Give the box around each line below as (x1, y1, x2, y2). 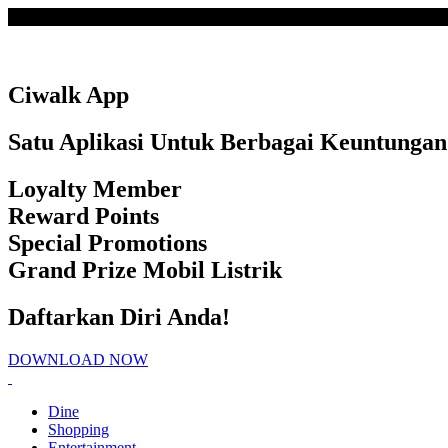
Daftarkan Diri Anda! (8, 303, 230, 330)
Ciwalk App (8, 81, 129, 108)
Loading (8, 8, 61, 25)
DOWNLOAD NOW (8, 350, 148, 368)
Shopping (48, 420, 109, 438)
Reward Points (8, 202, 159, 229)
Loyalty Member (8, 175, 182, 202)
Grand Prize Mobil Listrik (8, 256, 282, 283)
